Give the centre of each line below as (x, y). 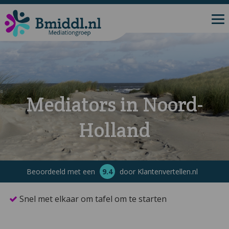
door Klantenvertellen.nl (157, 171)
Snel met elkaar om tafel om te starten (93, 199)
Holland (114, 130)
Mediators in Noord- (114, 104)
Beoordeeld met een (62, 171)
